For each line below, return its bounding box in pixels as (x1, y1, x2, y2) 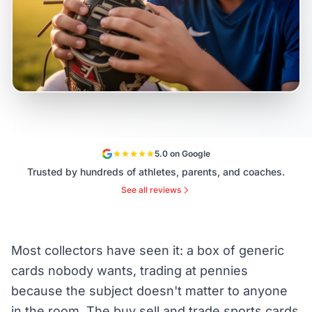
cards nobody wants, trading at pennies (11, 263, 248, 278)
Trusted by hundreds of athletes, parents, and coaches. (27, 166, 285, 178)
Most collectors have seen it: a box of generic (11, 243, 284, 258)
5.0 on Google (155, 148, 210, 159)
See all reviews (121, 185, 181, 195)
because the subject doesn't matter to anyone (11, 283, 288, 298)
